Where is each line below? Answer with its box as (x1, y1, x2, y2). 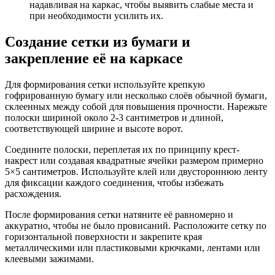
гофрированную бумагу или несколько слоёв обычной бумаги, (5, 90, 267, 101)
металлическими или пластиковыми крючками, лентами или (5, 242, 260, 253)
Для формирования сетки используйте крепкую (5, 79, 205, 90)
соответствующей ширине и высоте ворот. (5, 123, 183, 134)
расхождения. (5, 188, 61, 199)
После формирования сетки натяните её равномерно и (5, 209, 233, 220)
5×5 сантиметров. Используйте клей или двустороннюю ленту (5, 166, 268, 177)
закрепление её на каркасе (5, 50, 183, 66)
